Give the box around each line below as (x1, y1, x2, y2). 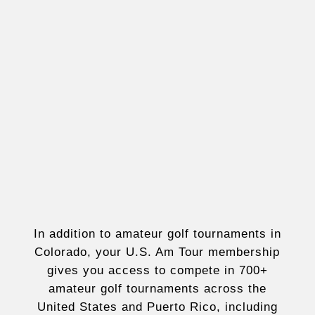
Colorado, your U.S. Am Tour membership (34, 245, 281, 259)
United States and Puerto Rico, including (37, 300, 278, 314)
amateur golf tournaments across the (48, 282, 266, 295)
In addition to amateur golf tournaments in (33, 227, 281, 240)
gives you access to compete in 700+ (46, 264, 268, 277)
